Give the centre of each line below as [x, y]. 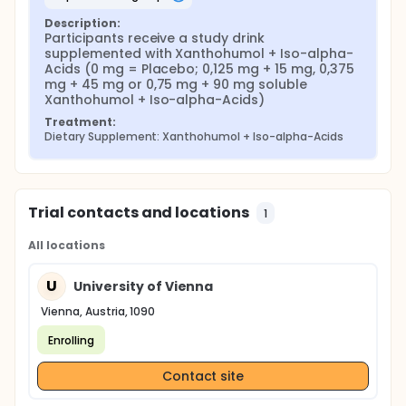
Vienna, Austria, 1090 [98, 311]
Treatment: [80, 122]
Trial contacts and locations [139, 213]
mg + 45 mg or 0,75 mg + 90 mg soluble [176, 84]
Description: [82, 23]
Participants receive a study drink [155, 38]
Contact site [203, 376]
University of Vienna [144, 286]
